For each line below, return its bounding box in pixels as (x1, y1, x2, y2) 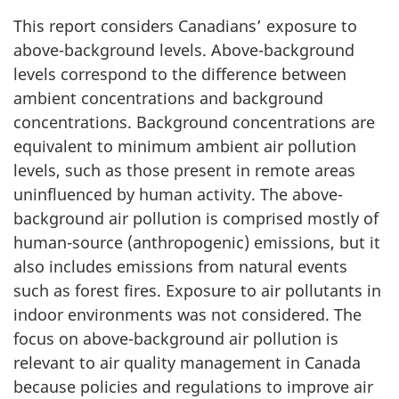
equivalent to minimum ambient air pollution (13, 134, 356, 157)
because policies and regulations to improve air (13, 375, 373, 397)
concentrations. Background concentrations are (13, 110, 375, 133)
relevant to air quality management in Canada (13, 351, 361, 373)
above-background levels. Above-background (13, 38, 354, 61)
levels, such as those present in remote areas (13, 159, 355, 181)
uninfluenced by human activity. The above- (13, 183, 343, 205)
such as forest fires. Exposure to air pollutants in (13, 279, 381, 301)
